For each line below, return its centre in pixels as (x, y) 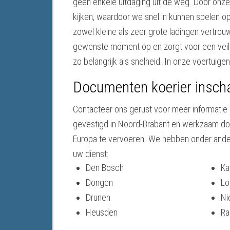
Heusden (102, 213)
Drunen (98, 198)
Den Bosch (105, 168)
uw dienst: (91, 154)
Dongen (99, 183)
